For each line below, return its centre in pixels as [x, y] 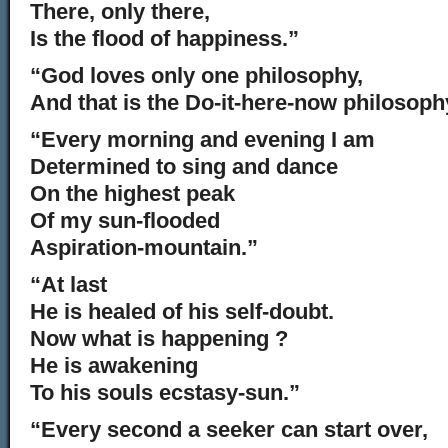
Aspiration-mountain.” [144, 247]
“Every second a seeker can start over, [229, 429]
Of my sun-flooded [125, 220]
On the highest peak [132, 193]
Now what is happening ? [159, 338]
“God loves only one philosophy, [196, 75]
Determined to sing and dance [184, 166]
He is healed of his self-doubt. [182, 311]
